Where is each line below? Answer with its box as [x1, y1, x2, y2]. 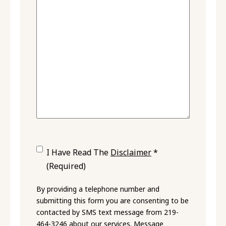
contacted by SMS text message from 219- [36, 207, 179, 217]
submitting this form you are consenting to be [36, 195, 189, 205]
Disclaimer [110, 146, 151, 158]
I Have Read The [46, 146, 110, 158]
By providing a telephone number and [36, 184, 159, 194]
